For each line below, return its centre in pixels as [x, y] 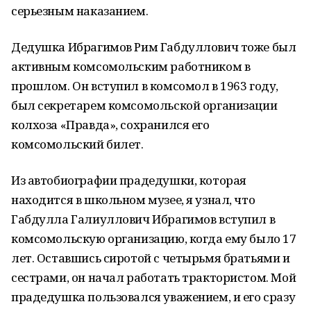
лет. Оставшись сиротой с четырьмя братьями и [151, 258]
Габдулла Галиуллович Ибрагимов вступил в [143, 219]
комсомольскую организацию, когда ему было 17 [154, 238]
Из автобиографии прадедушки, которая [129, 180]
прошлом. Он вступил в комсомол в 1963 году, [145, 86]
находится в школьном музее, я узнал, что [133, 200]
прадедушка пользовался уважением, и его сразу [153, 297]
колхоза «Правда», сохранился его [110, 125]
